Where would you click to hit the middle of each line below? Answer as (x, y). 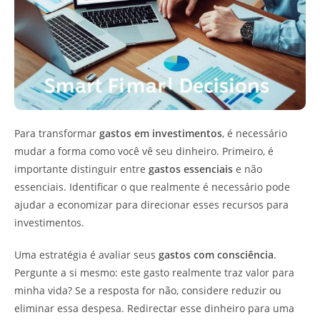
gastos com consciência (216, 254)
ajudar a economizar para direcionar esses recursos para (151, 204)
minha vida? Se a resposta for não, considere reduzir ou (148, 290)
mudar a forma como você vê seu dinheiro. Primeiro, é (144, 151)
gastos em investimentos (161, 133)
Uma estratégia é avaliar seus (86, 254)
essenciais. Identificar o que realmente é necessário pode (152, 186)
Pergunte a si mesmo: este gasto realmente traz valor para (154, 272)
